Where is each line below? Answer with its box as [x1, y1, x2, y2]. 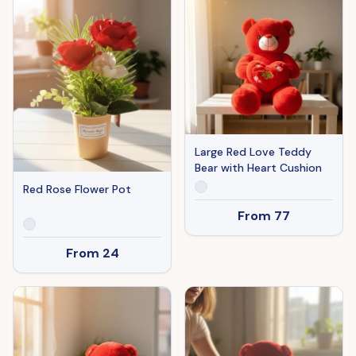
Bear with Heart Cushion [195, 160, 322, 175]
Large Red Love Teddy [195, 144, 311, 159]
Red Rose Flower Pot [23, 181, 131, 196]
